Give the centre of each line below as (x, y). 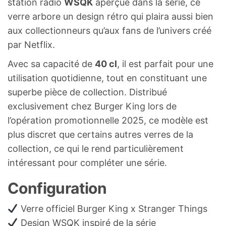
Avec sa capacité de (51, 64)
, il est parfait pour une (165, 64)
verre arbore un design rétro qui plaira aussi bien (110, 17)
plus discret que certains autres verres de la (100, 135)
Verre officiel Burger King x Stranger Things (112, 209)
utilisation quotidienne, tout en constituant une (107, 78)
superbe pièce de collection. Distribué (87, 92)
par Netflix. (31, 45)
